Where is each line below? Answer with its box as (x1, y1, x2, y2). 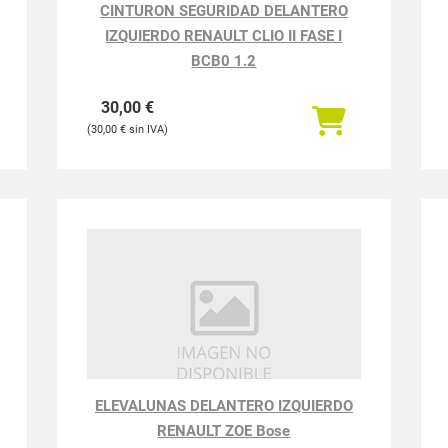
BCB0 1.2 (191, 52, 257, 70)
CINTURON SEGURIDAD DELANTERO (99, 2, 348, 20)
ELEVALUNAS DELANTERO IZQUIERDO (94, 397, 353, 415)
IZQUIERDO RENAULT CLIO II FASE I (105, 27, 343, 45)
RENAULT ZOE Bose (157, 422, 291, 440)
